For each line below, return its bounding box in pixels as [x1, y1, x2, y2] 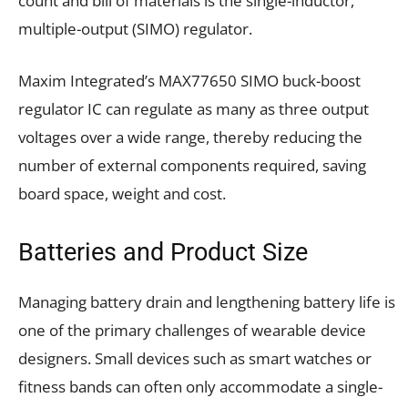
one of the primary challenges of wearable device [18, 320, 366, 342]
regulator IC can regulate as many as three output [18, 98, 369, 120]
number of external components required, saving [18, 155, 366, 177]
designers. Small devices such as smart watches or [18, 348, 372, 370]
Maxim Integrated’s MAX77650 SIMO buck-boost [18, 70, 361, 92]
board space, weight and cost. [18, 183, 226, 205]
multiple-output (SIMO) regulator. [18, 18, 252, 40]
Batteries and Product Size [18, 238, 308, 268]
